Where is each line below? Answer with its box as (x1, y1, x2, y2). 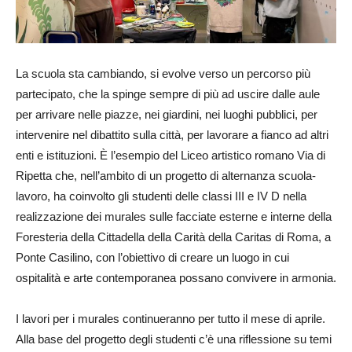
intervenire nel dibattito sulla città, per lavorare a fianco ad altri (16, 128, 328, 141)
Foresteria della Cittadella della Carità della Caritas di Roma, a (16, 230, 331, 244)
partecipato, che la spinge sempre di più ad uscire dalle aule (16, 87, 320, 101)
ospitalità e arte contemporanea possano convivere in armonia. (16, 271, 336, 284)
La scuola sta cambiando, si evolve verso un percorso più (16, 67, 310, 80)
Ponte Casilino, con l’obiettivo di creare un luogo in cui (16, 251, 289, 264)
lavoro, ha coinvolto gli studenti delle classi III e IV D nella (16, 189, 306, 203)
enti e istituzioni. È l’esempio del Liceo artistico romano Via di (16, 148, 325, 162)
